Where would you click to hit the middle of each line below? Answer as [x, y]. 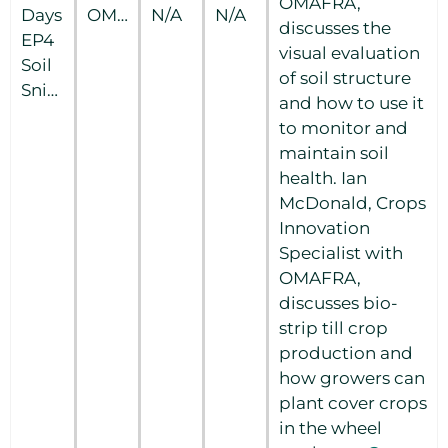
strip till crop [333, 327]
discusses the [335, 27]
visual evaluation [349, 52]
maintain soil [334, 152]
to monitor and [343, 127]
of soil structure [345, 77]
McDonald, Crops [352, 202]
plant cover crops [353, 402]
